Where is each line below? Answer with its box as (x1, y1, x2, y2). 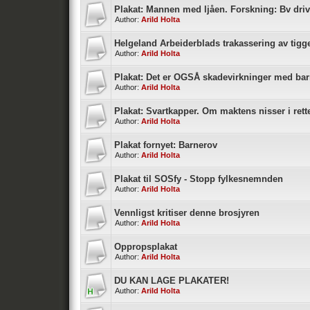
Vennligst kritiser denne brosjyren (114, 208, 259, 218)
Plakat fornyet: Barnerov (114, 140, 217, 150)
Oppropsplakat (114, 241, 177, 252)
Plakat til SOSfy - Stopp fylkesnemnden (114, 174, 283, 184)
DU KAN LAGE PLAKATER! (114, 275, 229, 286)
